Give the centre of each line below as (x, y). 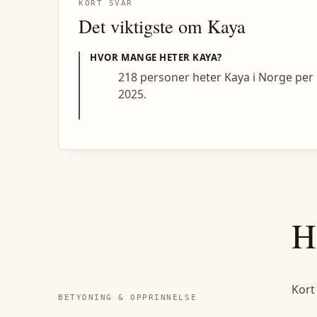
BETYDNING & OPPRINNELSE (128, 297)
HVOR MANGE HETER (142, 58)
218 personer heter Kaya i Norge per (216, 77)
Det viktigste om (143, 26)
